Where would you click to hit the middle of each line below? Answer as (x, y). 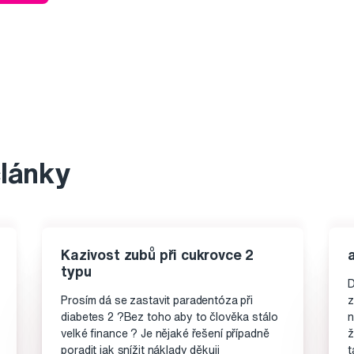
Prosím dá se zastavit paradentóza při (157, 301)
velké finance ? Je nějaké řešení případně (165, 334)
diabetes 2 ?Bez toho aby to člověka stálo (169, 317)
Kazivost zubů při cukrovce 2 (158, 255)
